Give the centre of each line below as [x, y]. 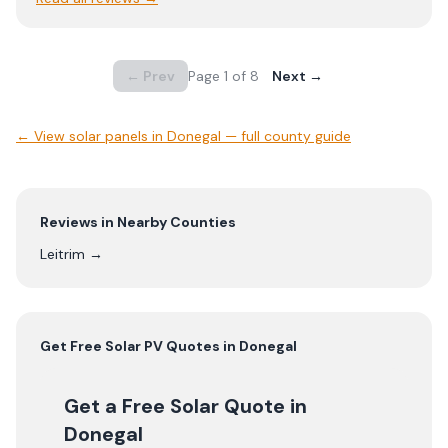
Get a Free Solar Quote [174, 406]
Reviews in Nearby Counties [138, 222]
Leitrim [62, 254]
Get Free [72, 346]
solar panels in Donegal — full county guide [210, 136]
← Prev [150, 76]
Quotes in [201, 346]
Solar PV [134, 346]
